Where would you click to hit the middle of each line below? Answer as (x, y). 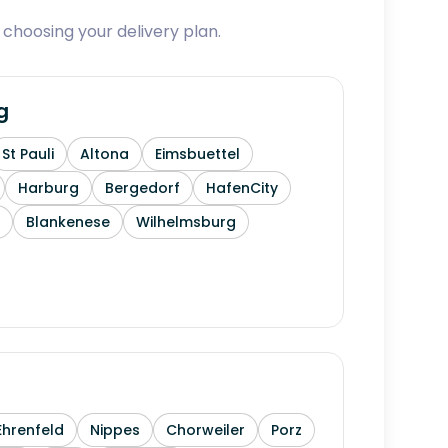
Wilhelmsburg (186, 222)
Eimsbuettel (197, 154)
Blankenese (68, 222)
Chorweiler (205, 430)
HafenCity (242, 188)
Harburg (48, 188)
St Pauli (28, 154)
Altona (104, 154)
